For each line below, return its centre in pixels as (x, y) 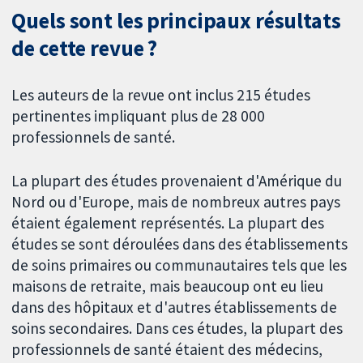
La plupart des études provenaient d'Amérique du (177, 181)
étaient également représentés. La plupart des (168, 223)
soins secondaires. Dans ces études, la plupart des (177, 329)
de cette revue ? (85, 48)
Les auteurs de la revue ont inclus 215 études (161, 94)
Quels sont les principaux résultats (176, 20)
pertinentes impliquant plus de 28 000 (139, 115)
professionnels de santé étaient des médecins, (167, 350)
